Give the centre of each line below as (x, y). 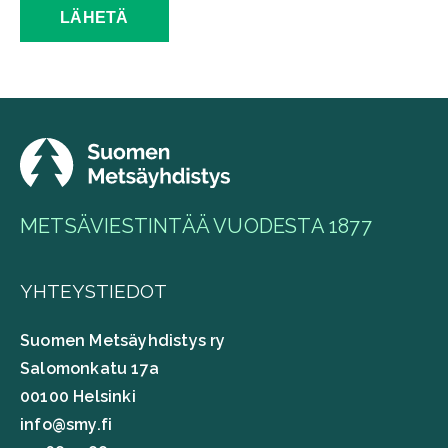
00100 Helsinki (78, 397)
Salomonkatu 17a (89, 369)
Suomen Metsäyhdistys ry (123, 341)
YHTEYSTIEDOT (93, 291)
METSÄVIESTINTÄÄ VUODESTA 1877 (196, 226)
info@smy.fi (66, 425)
